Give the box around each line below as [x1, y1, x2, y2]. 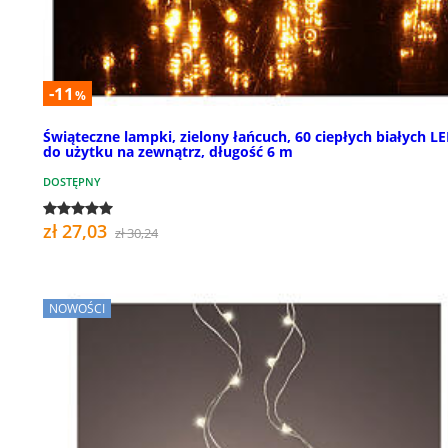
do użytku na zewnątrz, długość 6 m [43, 142, 293, 162]
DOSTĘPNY [43, 174, 101, 190]
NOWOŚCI [49, 300, 105, 318]
